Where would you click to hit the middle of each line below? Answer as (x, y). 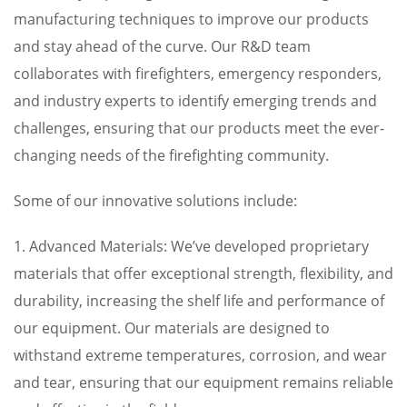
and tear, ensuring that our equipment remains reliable (203, 382)
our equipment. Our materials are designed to (172, 328)
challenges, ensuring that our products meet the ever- (199, 128)
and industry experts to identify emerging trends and (195, 101)
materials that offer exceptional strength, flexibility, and (203, 273)
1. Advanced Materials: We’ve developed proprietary (191, 246)
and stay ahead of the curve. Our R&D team (162, 46)
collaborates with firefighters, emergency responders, (198, 74)
